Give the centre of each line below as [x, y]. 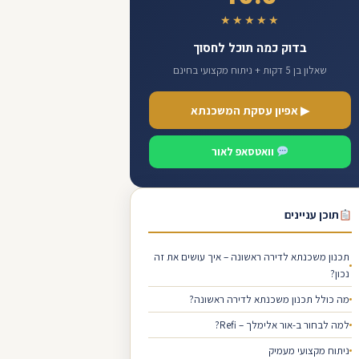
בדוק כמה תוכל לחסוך [250, 48]
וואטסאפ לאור [244, 151]
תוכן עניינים [311, 215]
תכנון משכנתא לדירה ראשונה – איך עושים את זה [252, 257]
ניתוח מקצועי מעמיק [309, 351]
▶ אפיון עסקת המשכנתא [250, 110]
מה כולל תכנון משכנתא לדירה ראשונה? [269, 299]
